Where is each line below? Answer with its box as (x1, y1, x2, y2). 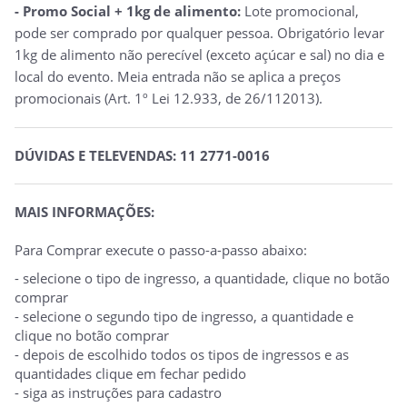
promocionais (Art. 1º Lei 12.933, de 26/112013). (15, 88, 323, 107)
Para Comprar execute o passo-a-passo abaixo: (15, 240, 307, 259)
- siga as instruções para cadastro (15, 382, 222, 402)
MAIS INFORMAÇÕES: (15, 202, 154, 221)
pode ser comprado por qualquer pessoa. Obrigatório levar (15, 23, 384, 42)
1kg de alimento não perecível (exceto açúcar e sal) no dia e (15, 45, 384, 64)
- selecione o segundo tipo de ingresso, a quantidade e (15, 306, 353, 325)
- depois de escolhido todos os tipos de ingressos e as (15, 344, 349, 363)
